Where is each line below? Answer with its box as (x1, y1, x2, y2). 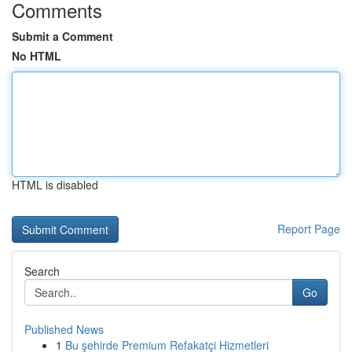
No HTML (12, 48, 61, 64)
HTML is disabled (12, 177, 98, 192)
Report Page (277, 221, 340, 236)
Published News (24, 321, 104, 337)
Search (24, 263, 60, 279)
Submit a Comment (12, 28, 113, 44)
